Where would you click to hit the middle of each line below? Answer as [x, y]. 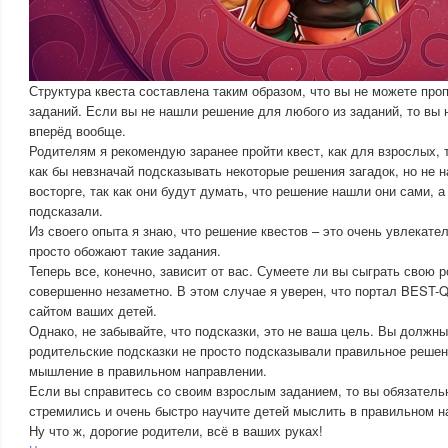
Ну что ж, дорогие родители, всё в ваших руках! [176, 430]
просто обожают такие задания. [125, 250]
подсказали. [66, 210]
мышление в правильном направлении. [148, 370]
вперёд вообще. [77, 130]
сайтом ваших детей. [93, 310]
